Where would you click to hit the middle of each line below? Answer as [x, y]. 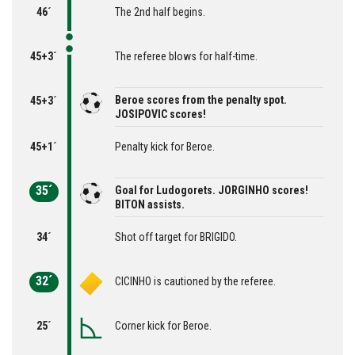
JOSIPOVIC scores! [160, 114]
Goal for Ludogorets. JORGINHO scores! [212, 190]
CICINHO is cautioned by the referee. [195, 281]
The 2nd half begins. [160, 11]
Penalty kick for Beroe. [165, 146]
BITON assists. [150, 204]
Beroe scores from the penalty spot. [201, 99]
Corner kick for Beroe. [163, 325]
